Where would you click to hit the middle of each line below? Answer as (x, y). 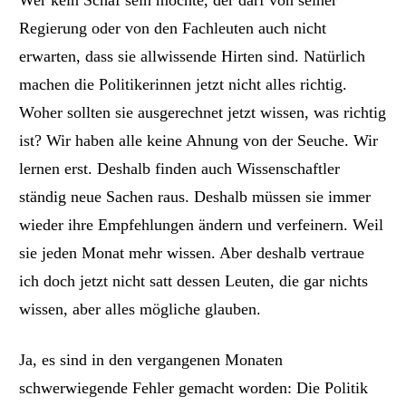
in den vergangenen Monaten (188, 360)
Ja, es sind (56, 360)
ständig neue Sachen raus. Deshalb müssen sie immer (195, 196)
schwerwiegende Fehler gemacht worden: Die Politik (194, 388)
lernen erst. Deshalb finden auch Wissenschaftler (180, 168)
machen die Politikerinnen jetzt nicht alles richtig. (184, 84)
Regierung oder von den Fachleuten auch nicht (173, 28)
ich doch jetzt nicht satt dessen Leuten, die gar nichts (194, 280)
